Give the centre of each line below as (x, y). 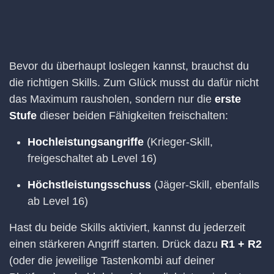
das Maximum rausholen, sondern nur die (112, 99)
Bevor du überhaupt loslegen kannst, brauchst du (129, 66)
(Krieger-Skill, (178, 142)
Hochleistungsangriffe (86, 142)
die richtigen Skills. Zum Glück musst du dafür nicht (134, 82)
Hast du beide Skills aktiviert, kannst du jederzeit (127, 227)
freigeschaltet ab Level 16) (92, 158)
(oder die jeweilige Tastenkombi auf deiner (112, 260)
